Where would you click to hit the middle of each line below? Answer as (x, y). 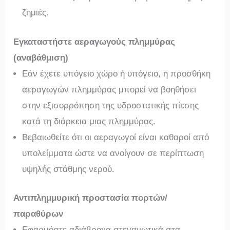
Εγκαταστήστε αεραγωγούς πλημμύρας (94, 42)
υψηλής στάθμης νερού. (69, 169)
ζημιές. (36, 13)
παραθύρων (39, 214)
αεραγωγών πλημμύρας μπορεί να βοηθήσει (109, 89)
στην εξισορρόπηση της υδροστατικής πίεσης (111, 105)
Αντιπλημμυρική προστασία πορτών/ (91, 198)
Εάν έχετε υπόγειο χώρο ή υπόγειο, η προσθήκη (117, 73)
